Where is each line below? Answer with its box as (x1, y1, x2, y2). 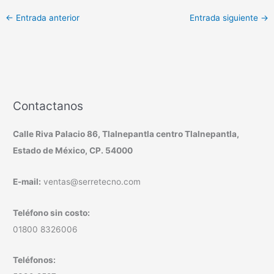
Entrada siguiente (189, 13, 261, 23)
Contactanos (13, 98, 84, 113)
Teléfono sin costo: (13, 207, 91, 218)
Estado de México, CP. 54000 (13, 145, 133, 155)
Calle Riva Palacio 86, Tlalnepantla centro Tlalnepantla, (13, 128, 240, 139)
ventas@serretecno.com (43, 176, 141, 187)
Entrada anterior (13, 13, 80, 23)
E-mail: (13, 176, 42, 187)
